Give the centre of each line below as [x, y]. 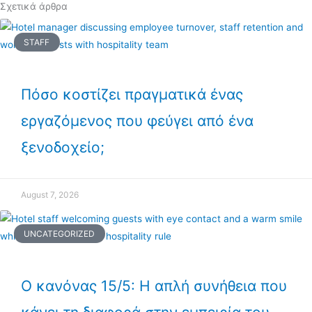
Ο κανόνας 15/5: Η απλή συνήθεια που [154, 286]
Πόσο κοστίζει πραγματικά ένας [132, 95]
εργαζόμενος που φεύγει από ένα [137, 121]
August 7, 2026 [50, 195]
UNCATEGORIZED [60, 233]
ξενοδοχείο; [63, 148]
